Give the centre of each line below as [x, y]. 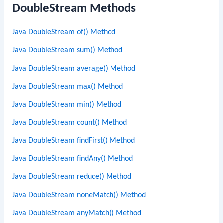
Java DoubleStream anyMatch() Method [77, 213]
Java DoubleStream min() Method [67, 105]
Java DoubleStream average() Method [74, 68]
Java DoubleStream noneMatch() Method [79, 195]
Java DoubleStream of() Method [64, 33]
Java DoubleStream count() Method [70, 123]
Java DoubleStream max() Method [68, 86]
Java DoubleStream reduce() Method [72, 177]
